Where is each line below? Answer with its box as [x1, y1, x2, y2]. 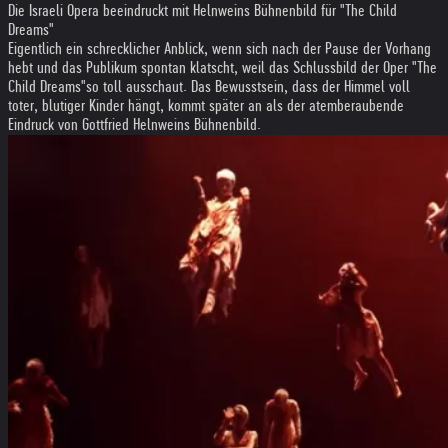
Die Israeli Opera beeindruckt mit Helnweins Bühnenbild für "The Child [8, 2, 397, 19]
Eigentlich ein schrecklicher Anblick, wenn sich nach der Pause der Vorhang [8, 40, 431, 57]
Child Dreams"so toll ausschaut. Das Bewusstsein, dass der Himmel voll [8, 78, 410, 95]
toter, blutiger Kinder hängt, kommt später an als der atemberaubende [8, 97, 404, 114]
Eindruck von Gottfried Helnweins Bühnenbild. [8, 116, 261, 133]
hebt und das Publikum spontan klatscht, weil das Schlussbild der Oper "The [8, 59, 437, 76]
